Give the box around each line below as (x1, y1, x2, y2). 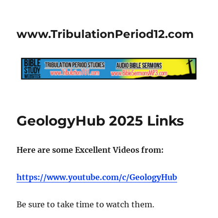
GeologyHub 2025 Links (17, 112, 184, 129)
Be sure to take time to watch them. (17, 199, 155, 209)
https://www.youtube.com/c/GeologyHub (17, 172, 178, 182)
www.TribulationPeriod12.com (17, 27, 194, 41)
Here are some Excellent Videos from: (17, 145, 164, 155)
